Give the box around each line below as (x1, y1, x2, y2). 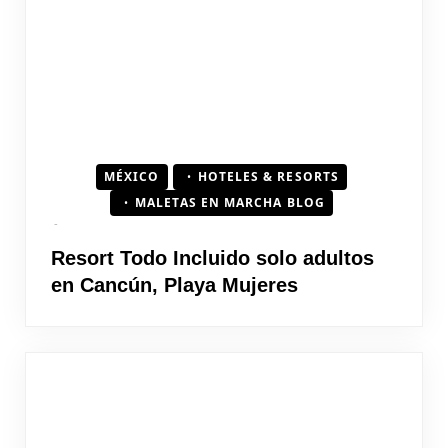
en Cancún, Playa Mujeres (51, 273, 298, 296)
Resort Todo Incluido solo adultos (51, 246, 374, 269)
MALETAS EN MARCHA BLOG (135, 193, 325, 211)
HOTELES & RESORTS (197, 167, 339, 185)
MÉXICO (104, 167, 160, 185)
